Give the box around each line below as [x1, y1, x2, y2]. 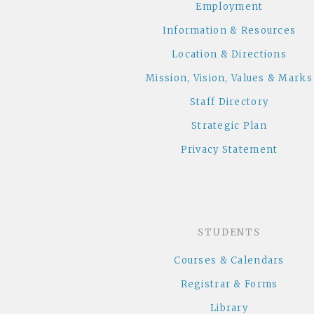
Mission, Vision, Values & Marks [146, 72, 313, 85]
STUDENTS [197, 226, 261, 238]
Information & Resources [162, 25, 296, 37]
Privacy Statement [180, 144, 278, 156]
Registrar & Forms [180, 278, 278, 291]
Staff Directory [189, 96, 269, 109]
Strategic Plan [191, 120, 267, 132]
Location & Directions [172, 48, 287, 61]
